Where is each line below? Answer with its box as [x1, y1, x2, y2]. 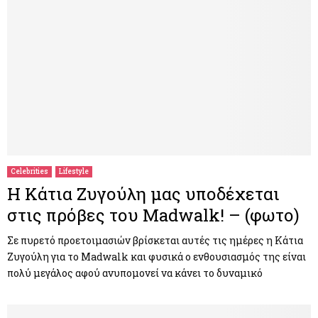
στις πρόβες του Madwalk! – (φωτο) [7, 203, 300, 226]
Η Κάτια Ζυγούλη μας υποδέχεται [7, 182, 280, 205]
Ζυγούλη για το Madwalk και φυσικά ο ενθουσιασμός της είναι [7, 249, 306, 263]
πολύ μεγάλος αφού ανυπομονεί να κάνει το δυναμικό [7, 265, 263, 280]
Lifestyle [59, 166, 89, 176]
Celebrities [11, 166, 48, 176]
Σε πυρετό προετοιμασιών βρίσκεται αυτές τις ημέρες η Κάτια [7, 233, 303, 247]
